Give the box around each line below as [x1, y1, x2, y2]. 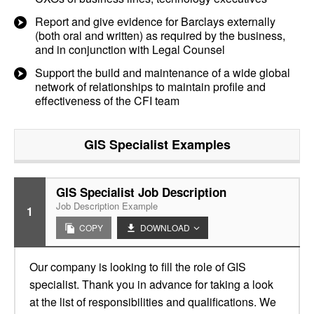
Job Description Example [56, 199, 158, 212]
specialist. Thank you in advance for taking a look [29, 276, 273, 292]
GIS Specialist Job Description [56, 184, 226, 200]
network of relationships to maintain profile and [35, 78, 266, 95]
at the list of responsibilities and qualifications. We [29, 294, 276, 310]
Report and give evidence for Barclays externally [35, 13, 275, 29]
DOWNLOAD [140, 221, 190, 233]
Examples [168, 135, 231, 153]
